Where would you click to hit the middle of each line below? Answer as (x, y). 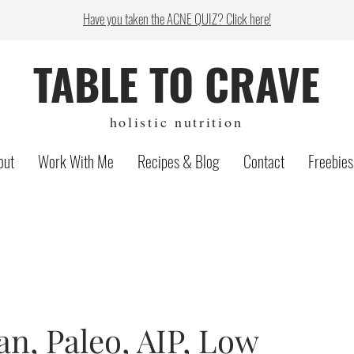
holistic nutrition (176, 122)
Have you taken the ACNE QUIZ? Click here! (177, 19)
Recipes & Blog (179, 161)
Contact (264, 161)
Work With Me (76, 161)
